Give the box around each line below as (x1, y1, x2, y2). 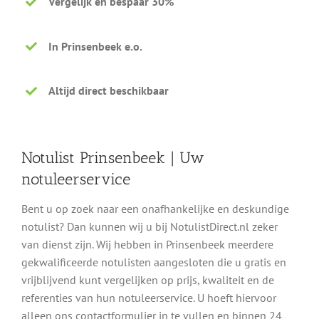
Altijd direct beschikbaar (48, 83, 169, 98)
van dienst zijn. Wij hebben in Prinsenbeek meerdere (21, 237, 273, 252)
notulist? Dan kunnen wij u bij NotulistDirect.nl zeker (21, 219, 278, 234)
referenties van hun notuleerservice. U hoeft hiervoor (21, 291, 276, 305)
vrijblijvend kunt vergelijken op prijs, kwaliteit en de (21, 273, 274, 288)
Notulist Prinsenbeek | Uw (21, 147, 204, 167)
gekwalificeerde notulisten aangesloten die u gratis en (21, 255, 286, 270)
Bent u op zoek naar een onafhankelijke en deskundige (21, 202, 289, 216)
